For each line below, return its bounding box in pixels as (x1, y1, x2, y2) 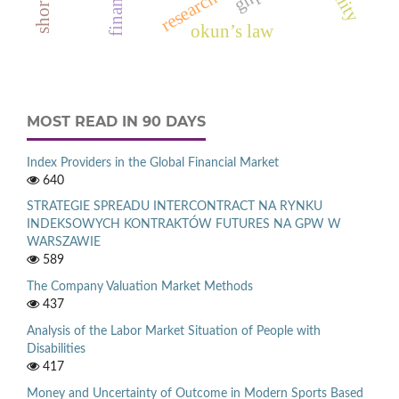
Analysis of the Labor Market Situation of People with (27, 325, 321, 338)
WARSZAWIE (27, 236, 101, 249)
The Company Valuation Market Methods (27, 281, 253, 294)
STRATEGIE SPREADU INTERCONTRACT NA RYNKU (27, 200, 322, 214)
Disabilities (27, 343, 85, 356)
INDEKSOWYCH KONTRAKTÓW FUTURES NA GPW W (27, 218, 341, 232)
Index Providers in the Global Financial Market (27, 156, 279, 169)
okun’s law (190, 20, 274, 41)
